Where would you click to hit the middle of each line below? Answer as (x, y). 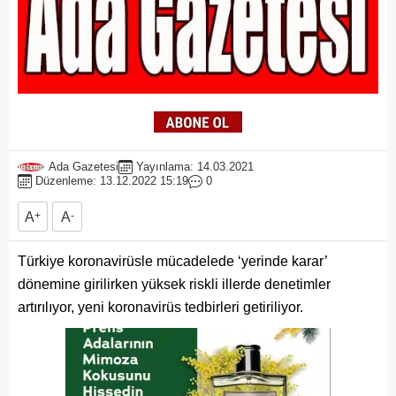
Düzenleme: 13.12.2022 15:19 (112, 181)
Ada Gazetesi (84, 167)
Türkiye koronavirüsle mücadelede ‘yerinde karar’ (172, 262)
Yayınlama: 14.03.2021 (195, 167)
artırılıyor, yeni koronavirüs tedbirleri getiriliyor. (160, 308)
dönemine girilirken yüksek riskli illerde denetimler (174, 285)
